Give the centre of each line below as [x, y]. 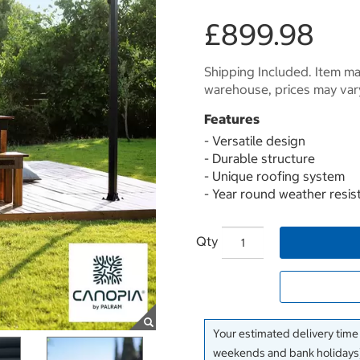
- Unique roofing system [274, 176]
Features [232, 119]
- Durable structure [260, 158]
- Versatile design [255, 141]
